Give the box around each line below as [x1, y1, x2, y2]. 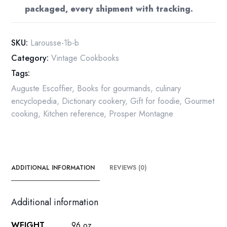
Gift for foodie [130, 95, 180, 107]
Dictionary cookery [62, 95, 126, 107]
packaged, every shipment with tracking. [25, 3, 194, 15]
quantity [11, 19, 46, 31]
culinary [156, 83, 181, 95]
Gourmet [184, 95, 215, 107]
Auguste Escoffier [11, 83, 72, 95]
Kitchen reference [43, 108, 104, 120]
